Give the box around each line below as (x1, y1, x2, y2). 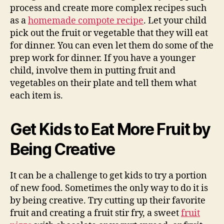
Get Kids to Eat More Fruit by (10, 119, 210, 139)
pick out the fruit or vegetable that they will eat (10, 27, 208, 39)
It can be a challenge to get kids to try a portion (10, 169, 207, 181)
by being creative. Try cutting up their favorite (10, 194, 205, 206)
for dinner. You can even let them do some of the (10, 39, 213, 51)
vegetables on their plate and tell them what (10, 77, 196, 89)
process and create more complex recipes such (10, 2, 206, 14)
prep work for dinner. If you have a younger (10, 52, 195, 64)
